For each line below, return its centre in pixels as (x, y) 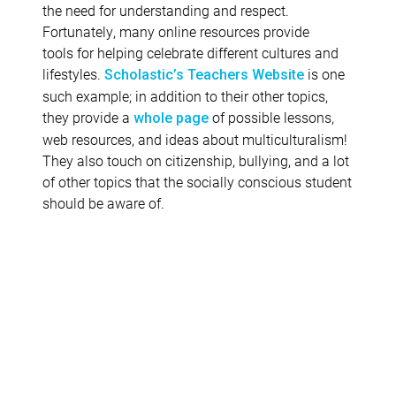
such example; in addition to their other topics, (185, 95)
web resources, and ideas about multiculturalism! (195, 139)
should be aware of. (103, 202)
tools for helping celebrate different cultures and (190, 52)
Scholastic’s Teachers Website (204, 74)
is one (324, 73)
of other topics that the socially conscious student (197, 181)
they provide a (88, 117)
